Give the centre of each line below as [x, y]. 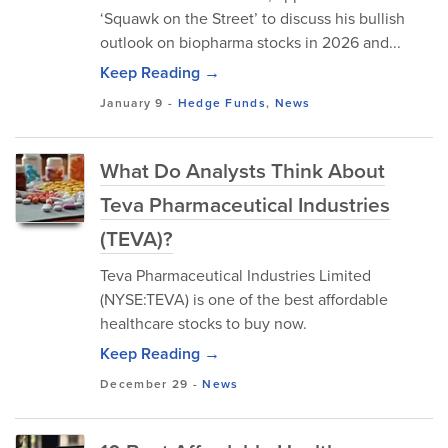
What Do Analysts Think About [242, 170]
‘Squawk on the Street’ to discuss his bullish [252, 18]
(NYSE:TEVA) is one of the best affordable [244, 299]
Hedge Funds [221, 102]
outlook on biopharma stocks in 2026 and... [250, 42]
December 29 [144, 383]
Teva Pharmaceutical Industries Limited [235, 275]
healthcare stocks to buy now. [203, 323]
